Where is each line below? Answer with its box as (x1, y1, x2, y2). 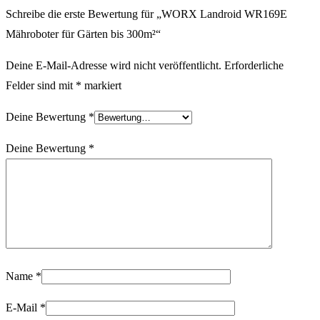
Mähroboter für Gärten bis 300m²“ (6, 27, 161, 40)
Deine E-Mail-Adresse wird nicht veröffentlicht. (6, 59, 221, 71)
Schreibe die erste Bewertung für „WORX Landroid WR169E (6, 7, 287, 20)
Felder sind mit (6, 79, 76, 91)
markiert (81, 79, 121, 91)
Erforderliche (224, 59, 284, 71)
